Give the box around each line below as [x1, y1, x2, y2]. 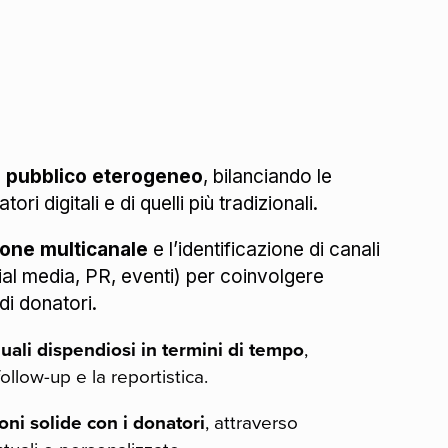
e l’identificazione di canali [148, 238, 380, 261]
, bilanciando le [203, 165, 332, 188]
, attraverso [205, 408, 298, 437]
